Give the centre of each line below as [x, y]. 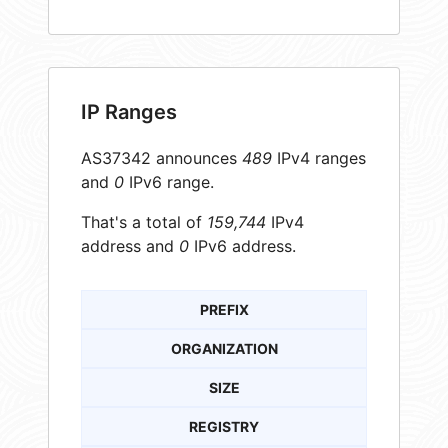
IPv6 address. [242, 246]
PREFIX [224, 310]
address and [130, 246]
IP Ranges [129, 112]
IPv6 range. [169, 182]
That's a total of [144, 222]
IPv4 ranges [319, 158]
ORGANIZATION [224, 349]
